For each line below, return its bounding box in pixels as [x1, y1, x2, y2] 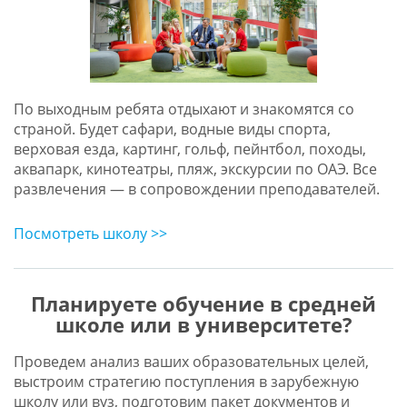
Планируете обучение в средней [31, 290, 376, 317]
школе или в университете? [55, 311, 352, 338]
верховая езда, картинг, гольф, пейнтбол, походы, [13, 138, 366, 159]
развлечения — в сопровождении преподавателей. [13, 178, 380, 199]
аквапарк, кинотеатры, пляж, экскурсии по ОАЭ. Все [13, 158, 377, 179]
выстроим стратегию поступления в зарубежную [13, 371, 359, 392]
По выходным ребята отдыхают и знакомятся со [13, 98, 354, 119]
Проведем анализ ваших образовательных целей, [13, 351, 369, 372]
